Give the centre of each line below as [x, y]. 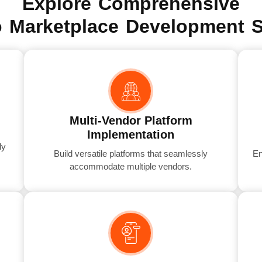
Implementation [131, 135]
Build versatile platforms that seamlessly [131, 154]
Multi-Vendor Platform [131, 121]
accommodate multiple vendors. [131, 167]
